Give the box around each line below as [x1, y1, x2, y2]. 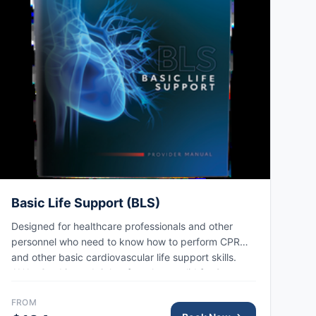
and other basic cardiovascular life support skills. [11, 251, 236, 264]
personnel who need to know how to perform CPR [11, 236, 240, 248]
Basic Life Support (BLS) [11, 195, 160, 211]
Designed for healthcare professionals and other [11, 220, 233, 233]
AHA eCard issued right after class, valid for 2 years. [11, 267, 252, 279]
